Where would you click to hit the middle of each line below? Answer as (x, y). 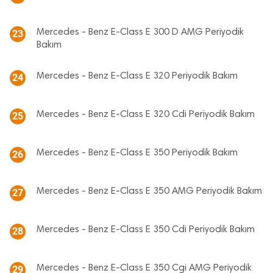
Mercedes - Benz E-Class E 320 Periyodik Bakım (137, 76)
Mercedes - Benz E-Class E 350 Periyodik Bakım (137, 153)
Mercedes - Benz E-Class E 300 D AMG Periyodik (140, 32)
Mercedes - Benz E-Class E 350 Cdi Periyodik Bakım (146, 230)
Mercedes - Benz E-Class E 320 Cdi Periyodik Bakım (146, 115)
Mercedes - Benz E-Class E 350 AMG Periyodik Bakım (149, 191)
